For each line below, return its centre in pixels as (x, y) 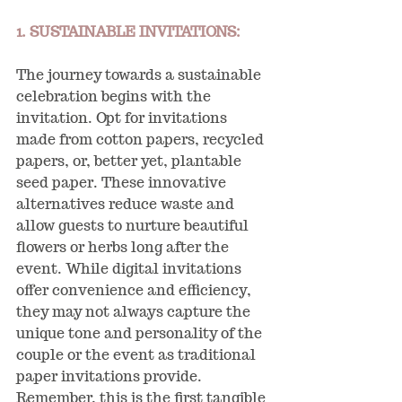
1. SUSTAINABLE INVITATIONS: (128, 32)
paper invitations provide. (111, 376)
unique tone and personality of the (141, 333)
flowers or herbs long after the (124, 247)
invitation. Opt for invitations (123, 118)
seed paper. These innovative (123, 183)
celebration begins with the (115, 96)
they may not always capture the (135, 312)
